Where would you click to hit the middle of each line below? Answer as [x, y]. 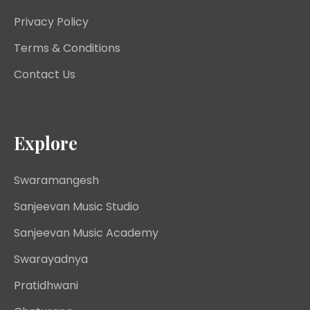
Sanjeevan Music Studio [76, 207]
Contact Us [45, 75]
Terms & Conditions [67, 48]
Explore [46, 143]
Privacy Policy [51, 22]
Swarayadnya [51, 259]
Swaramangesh [56, 181]
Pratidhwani [46, 286]
